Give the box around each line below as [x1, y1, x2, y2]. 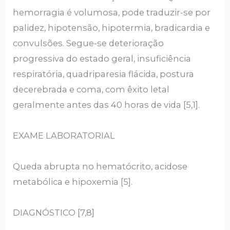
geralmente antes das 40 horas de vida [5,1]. [13, 100, 200, 110]
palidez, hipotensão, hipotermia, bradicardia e [13, 23, 210, 33]
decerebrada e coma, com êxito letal [13, 84, 170, 95]
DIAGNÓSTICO [13, 207, 76, 218]
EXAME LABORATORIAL [13, 130, 116, 141]
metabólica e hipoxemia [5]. [13, 177, 133, 187]
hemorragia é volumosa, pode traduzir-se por [13, 7, 211, 18]
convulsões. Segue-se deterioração [13, 38, 164, 49]
